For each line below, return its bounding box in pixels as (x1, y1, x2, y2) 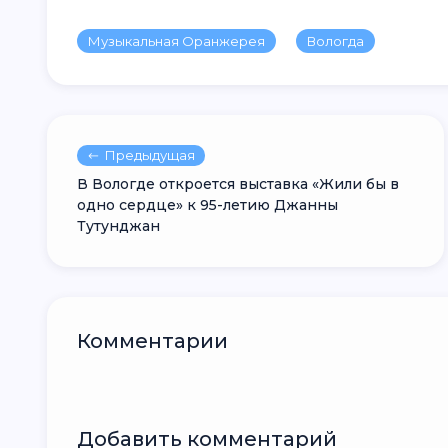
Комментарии (90, 329, 228, 353)
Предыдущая (105, 147, 195, 163)
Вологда (307, 32, 364, 49)
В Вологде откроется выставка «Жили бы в (77, 175, 399, 193)
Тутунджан (77, 217, 160, 235)
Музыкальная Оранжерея (88, 32, 265, 49)
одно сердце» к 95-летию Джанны (77, 196, 338, 214)
